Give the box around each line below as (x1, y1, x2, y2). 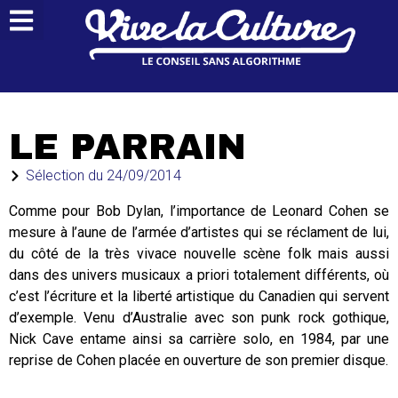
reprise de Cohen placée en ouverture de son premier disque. (9, 352, 388, 369)
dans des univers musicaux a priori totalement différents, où (9, 267, 389, 283)
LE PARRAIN (9, 128, 246, 166)
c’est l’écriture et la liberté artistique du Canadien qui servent (9, 288, 389, 305)
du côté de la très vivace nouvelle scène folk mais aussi (9, 245, 389, 262)
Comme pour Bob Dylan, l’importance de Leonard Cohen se (9, 203, 389, 219)
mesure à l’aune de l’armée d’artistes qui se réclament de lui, (9, 224, 389, 241)
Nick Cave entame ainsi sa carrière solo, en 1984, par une (9, 330, 389, 347)
